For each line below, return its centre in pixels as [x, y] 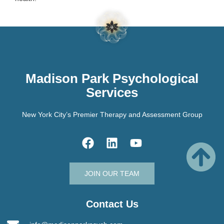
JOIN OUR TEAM [112, 173]
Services [112, 92]
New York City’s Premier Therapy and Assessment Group [112, 114]
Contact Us [112, 204]
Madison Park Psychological [112, 78]
